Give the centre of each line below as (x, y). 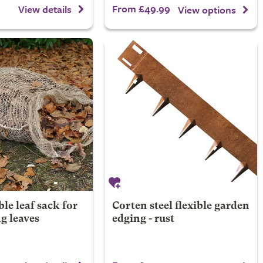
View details (45, 9)
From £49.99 (141, 9)
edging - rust (143, 219)
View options (207, 9)
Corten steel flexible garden (181, 206)
